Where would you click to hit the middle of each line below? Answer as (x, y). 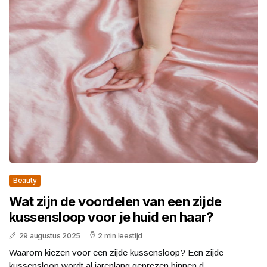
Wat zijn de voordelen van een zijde (115, 201)
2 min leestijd (120, 235)
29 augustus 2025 (49, 235)
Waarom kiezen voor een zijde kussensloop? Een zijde (116, 252)
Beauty (25, 180)
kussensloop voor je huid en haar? (111, 217)
